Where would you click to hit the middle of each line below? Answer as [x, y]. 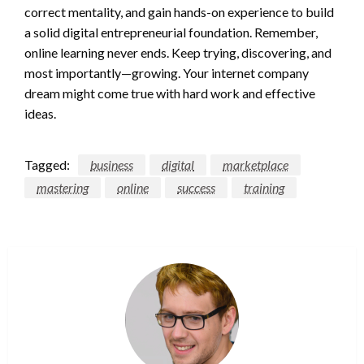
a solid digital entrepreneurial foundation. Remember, [171, 32]
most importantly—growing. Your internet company [167, 73]
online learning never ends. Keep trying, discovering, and [178, 53]
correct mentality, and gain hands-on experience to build [179, 12]
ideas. [40, 114]
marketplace [256, 165]
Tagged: [47, 165]
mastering [63, 188]
